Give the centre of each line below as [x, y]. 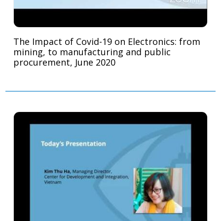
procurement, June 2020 [65, 62]
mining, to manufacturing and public [92, 52]
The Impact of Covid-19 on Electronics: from [107, 41]
